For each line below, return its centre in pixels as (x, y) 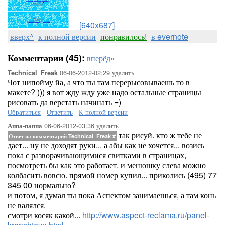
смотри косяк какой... (45, 215)
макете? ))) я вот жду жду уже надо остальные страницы (104, 92)
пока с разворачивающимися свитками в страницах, (97, 155)
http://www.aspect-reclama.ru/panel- (146, 215)
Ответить (60, 112)
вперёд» (101, 58)
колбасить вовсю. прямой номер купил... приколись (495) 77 (112, 175)
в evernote (170, 36)
